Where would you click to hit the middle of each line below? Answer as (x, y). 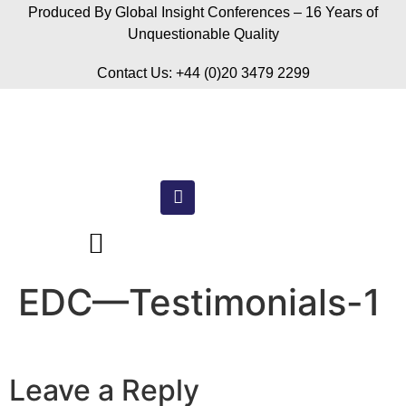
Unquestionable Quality (203, 34)
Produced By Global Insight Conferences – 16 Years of (203, 12)
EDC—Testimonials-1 (199, 302)
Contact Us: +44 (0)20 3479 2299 (203, 73)
